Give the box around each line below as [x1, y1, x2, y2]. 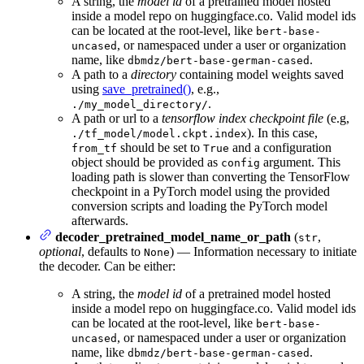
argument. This [260, 154, 340, 169]
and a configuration [229, 140, 331, 154]
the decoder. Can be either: [39, 258, 175, 273]
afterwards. [71, 213, 128, 227]
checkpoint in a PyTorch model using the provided [71, 184, 330, 198]
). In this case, [247, 125, 318, 140]
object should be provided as [71, 154, 221, 169]
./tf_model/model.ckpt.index [71, 127, 247, 140]
